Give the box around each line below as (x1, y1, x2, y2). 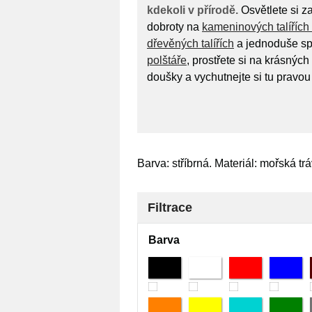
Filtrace (148, 201, 192, 214)
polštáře (147, 54, 187, 66)
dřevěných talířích (147, 38, 234, 49)
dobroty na (147, 21, 202, 33)
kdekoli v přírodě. (147, 4, 238, 16)
